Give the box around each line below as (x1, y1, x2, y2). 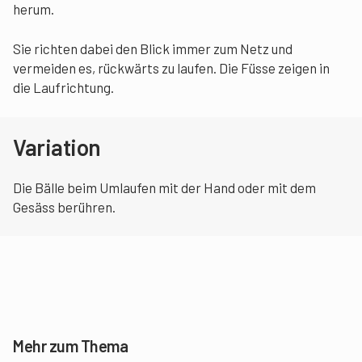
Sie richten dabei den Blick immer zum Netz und (13, 40, 293, 57)
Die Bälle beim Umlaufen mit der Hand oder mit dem (13, 179, 316, 196)
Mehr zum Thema (13, 336, 128, 356)
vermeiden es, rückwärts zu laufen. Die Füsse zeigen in (13, 60, 330, 77)
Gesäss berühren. (13, 199, 116, 216)
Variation (13, 133, 101, 162)
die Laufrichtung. (13, 79, 114, 96)
